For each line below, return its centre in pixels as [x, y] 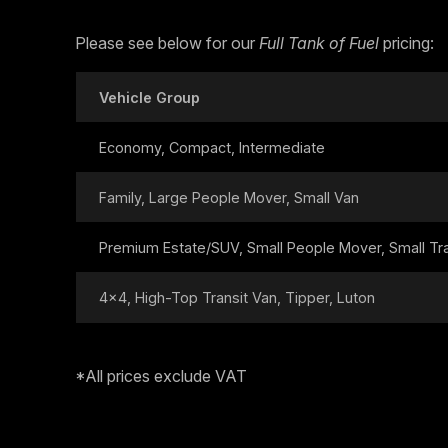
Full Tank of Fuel [319, 42]
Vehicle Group [149, 97]
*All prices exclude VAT [161, 375]
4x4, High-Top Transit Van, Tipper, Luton [236, 297]
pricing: [406, 42]
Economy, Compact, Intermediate [211, 147]
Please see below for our [167, 42]
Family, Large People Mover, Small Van [228, 197]
